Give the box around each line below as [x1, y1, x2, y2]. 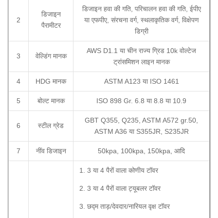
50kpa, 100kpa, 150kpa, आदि [98, 146, 185, 155]
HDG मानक [36, 77, 66, 85]
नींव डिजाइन [36, 146, 66, 155]
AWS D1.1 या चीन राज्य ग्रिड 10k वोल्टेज [87, 46, 196, 54]
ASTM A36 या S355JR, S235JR [94, 127, 189, 135]
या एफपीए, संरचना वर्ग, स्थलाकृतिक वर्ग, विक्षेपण [84, 16, 199, 24]
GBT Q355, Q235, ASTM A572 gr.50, [85, 116, 198, 124]
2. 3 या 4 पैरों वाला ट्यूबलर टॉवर [79, 184, 161, 192]
